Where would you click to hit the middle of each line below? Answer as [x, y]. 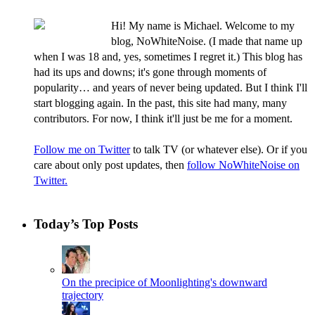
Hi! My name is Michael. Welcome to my [203, 26]
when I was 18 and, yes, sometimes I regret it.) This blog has [168, 57]
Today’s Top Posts [86, 224]
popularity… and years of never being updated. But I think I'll [171, 88]
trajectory [83, 295]
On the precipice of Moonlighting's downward [165, 282]
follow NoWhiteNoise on [243, 165]
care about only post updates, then [110, 165]
